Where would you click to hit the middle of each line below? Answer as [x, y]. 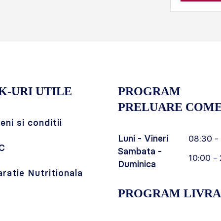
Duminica [137, 164]
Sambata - [140, 151]
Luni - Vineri [143, 138]
